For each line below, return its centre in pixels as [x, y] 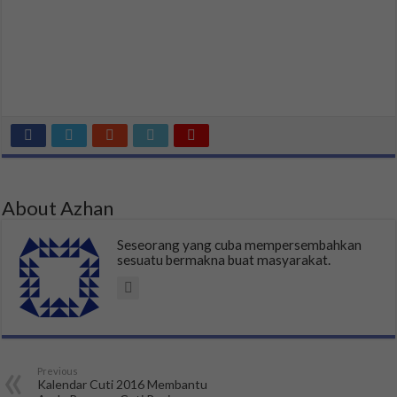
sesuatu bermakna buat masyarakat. [224, 260]
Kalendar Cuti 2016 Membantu [123, 385]
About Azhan [58, 208]
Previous [58, 371]
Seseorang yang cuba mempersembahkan [240, 245]
